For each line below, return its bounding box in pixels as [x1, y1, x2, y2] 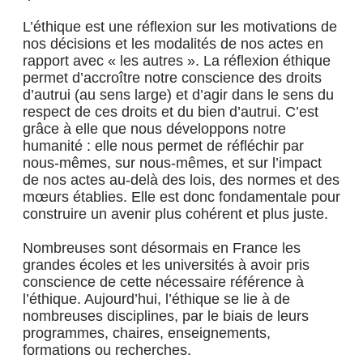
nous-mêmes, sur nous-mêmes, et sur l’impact [23, 155, 322, 171]
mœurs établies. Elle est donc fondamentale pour [23, 189, 340, 205]
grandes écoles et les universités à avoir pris [23, 257, 310, 273]
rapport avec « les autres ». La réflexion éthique [23, 53, 331, 69]
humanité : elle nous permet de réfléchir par [23, 138, 304, 154]
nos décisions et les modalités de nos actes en [23, 36, 323, 52]
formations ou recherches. [23, 342, 191, 358]
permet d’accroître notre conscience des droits [23, 70, 322, 86]
